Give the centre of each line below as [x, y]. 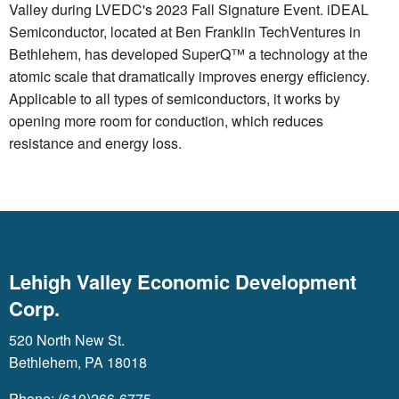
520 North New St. [67, 340]
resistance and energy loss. [95, 143]
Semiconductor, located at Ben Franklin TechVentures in [185, 32]
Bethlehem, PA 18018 [78, 362]
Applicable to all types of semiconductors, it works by [175, 98]
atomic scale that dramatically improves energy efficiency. [189, 76]
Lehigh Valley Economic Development [183, 281]
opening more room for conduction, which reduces [166, 121]
